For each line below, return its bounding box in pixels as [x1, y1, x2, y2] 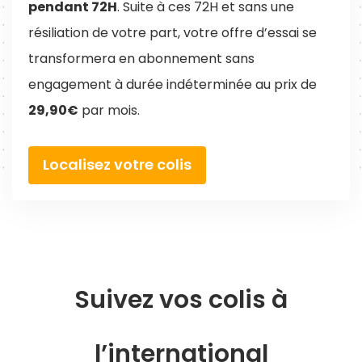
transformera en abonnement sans [28, 49, 255, 69]
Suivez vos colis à [74, 283, 288, 318]
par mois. [78, 101, 140, 120]
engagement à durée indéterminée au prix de [28, 75, 317, 95]
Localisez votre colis [43, 154, 192, 175]
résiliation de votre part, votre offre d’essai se [28, 23, 317, 43]
